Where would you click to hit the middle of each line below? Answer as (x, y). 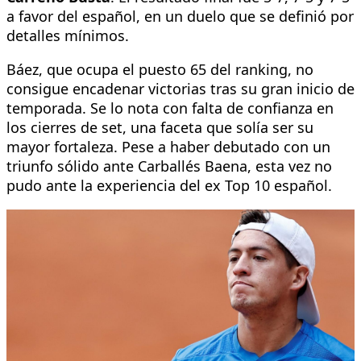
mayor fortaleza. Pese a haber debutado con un (168, 146)
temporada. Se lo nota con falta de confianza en (170, 108)
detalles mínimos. (68, 35)
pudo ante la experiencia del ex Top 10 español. (169, 185)
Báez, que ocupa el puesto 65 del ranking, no (160, 69)
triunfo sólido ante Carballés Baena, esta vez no (169, 166)
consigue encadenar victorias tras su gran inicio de (180, 88)
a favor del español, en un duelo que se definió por (180, 16)
